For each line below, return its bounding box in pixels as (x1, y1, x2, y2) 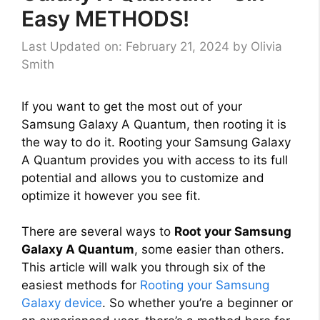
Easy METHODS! (21, 6, 189, 31)
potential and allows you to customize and (21, 170, 264, 185)
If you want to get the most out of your (21, 99, 242, 114)
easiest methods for (21, 278, 140, 292)
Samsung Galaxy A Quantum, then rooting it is (21, 116, 286, 131)
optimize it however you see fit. (21, 188, 201, 203)
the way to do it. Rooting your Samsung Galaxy (21, 134, 291, 149)
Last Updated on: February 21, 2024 (21, 39, 229, 54)
